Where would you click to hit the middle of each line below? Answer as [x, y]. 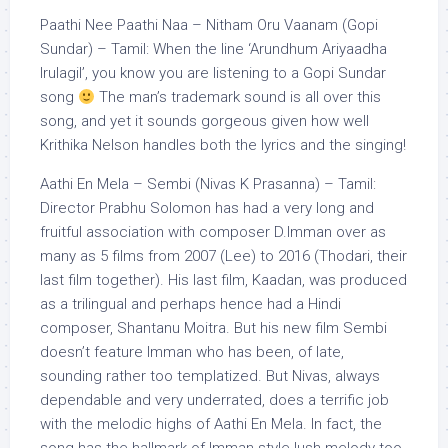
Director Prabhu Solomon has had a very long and [207, 208]
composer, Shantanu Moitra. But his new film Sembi [213, 328]
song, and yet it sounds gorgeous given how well [204, 121]
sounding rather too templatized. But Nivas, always [210, 376]
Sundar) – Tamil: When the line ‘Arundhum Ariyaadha [213, 49]
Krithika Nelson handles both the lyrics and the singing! [223, 145]
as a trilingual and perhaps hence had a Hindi [190, 304]
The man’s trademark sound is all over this [238, 97]
